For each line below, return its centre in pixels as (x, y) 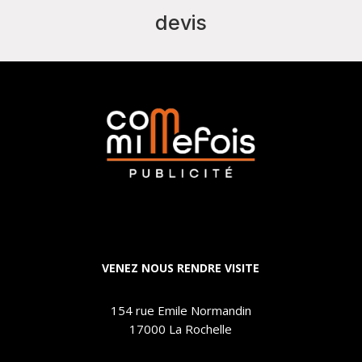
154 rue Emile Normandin (181, 310)
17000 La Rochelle (181, 328)
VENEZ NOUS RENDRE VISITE (181, 267)
